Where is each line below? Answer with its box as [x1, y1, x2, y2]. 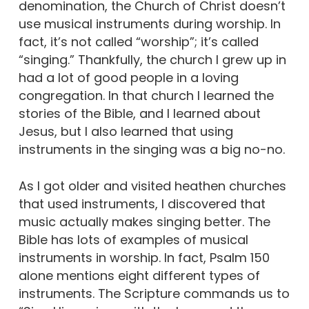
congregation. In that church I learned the [18, 87, 274, 104]
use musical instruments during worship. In [18, 15, 281, 32]
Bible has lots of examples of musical [18, 231, 248, 248]
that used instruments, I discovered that [18, 195, 266, 212]
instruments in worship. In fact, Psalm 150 [18, 249, 270, 266]
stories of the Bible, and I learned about [18, 105, 261, 122]
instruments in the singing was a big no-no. [18, 141, 285, 158]
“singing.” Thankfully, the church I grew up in [18, 51, 286, 68]
